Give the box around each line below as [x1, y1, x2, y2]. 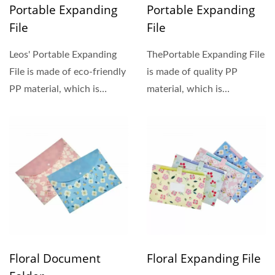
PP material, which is [9, 84, 99, 94]
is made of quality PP [147, 67, 238, 77]
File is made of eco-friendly [9, 67, 126, 77]
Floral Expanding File [147, 250, 261, 266]
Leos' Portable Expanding [9, 50, 117, 60]
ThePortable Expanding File [147, 50, 265, 60]
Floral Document [9, 250, 101, 266]
